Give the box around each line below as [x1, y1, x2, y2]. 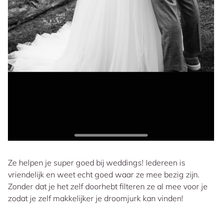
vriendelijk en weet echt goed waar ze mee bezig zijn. [8, 169, 200, 180]
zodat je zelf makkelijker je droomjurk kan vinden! [8, 193, 183, 204]
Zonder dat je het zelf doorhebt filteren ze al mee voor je [8, 181, 208, 192]
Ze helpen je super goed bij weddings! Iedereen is [8, 158, 185, 168]
